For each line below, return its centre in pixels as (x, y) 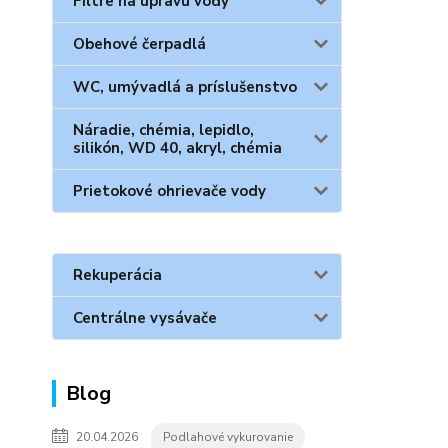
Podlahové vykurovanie (228, 437)
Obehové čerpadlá (139, 44)
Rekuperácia (117, 275)
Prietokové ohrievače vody (169, 191)
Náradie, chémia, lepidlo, (163, 130)
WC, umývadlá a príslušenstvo (185, 87)
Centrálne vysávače (145, 318)
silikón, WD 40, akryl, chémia (177, 148)
